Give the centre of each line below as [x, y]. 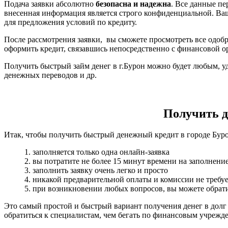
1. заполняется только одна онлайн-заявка [97, 152]
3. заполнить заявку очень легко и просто [96, 170]
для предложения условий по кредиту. [70, 22]
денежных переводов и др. [50, 75]
